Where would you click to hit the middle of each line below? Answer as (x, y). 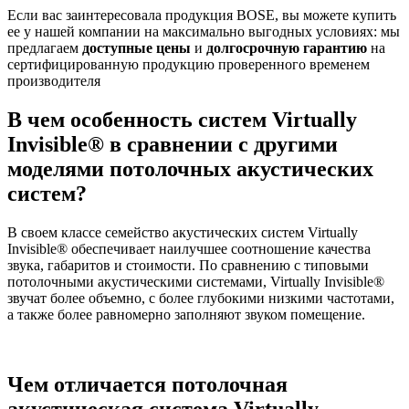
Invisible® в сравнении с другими (173, 144)
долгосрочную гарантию (287, 47)
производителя (54, 80)
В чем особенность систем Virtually (182, 119)
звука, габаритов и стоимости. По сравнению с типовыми (188, 265)
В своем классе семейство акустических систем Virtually (183, 232)
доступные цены (136, 47)
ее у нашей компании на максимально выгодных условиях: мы (204, 31)
